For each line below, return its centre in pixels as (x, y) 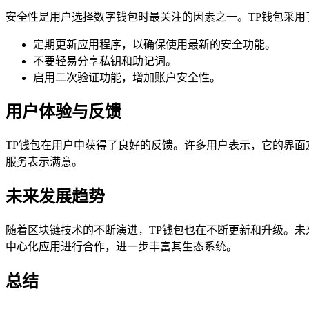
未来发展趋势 (55, 197)
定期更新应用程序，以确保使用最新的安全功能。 (154, 44)
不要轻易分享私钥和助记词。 (105, 61)
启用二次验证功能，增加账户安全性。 (127, 77)
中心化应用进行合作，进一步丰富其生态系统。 (121, 247)
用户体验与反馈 (63, 112)
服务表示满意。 (44, 162)
